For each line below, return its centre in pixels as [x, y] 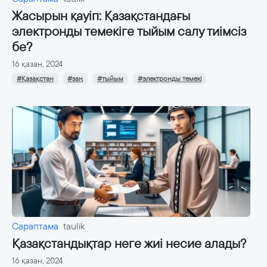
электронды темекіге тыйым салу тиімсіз [129, 32]
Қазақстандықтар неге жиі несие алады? [129, 244]
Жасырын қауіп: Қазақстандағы [101, 16]
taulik [74, 226]
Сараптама [35, 226]
